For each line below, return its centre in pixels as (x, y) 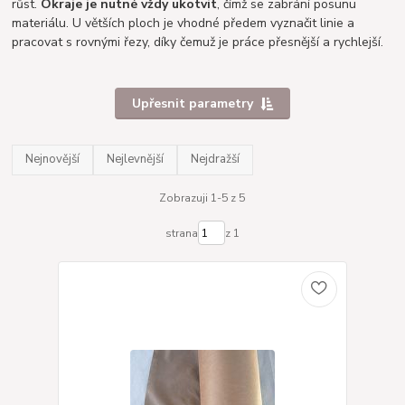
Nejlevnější (136, 160)
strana (181, 233)
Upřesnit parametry (192, 103)
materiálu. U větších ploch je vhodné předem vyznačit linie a (184, 23)
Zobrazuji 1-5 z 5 (202, 198)
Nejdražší (216, 160)
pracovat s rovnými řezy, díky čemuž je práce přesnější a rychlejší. (198, 42)
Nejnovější (53, 160)
